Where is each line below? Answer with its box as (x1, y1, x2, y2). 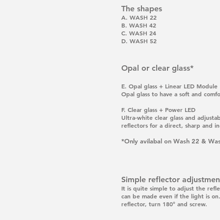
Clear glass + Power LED (128, 106, 195, 113)
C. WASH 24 (121, 29, 156, 37)
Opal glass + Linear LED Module (129, 82, 218, 90)
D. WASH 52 (121, 37, 157, 45)
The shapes (121, 4, 162, 13)
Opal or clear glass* (121, 63, 193, 73)
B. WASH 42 (121, 21, 156, 29)
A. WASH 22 (121, 13, 157, 21)
